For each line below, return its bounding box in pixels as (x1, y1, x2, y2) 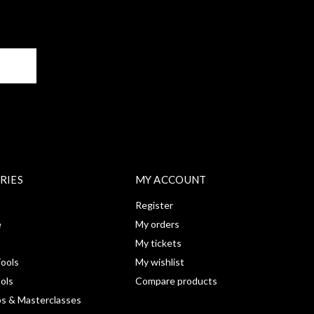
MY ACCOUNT (135, 173, 207, 186)
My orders (135, 218, 179, 231)
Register (135, 199, 173, 212)
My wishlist (135, 256, 184, 268)
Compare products (135, 275, 217, 287)
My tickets (135, 237, 182, 250)
